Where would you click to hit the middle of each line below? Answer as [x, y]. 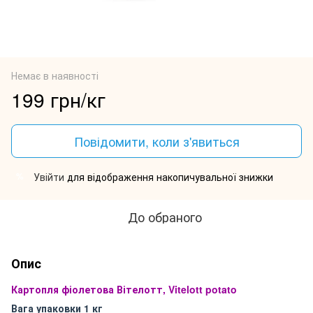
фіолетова [88, 289]
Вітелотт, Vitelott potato [177, 289]
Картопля [35, 289]
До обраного [165, 216]
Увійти [49, 176]
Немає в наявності [55, 75]
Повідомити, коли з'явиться [156, 141]
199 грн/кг [58, 99]
